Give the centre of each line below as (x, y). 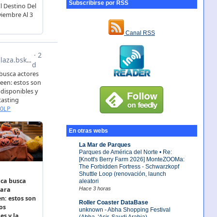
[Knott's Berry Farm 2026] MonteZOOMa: (132, 159)
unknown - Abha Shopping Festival (124, 209)
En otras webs (88, 131)
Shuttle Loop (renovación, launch (122, 174)
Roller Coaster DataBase (113, 202)
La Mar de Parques (105, 145)
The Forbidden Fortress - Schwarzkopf (129, 166)
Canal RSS (139, 33)
